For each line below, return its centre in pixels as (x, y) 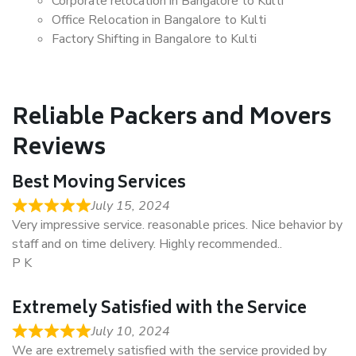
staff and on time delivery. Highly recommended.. (147, 244)
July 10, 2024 (131, 331)
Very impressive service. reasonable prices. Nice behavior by (177, 225)
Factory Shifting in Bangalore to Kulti (154, 39)
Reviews (59, 149)
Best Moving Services (99, 184)
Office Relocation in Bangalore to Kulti (159, 20)
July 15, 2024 (131, 206)
